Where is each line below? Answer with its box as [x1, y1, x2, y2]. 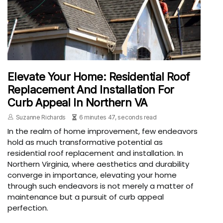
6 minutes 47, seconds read [79, 113, 157, 121]
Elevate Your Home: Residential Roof [7, 70, 190, 84]
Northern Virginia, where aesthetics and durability [7, 159, 189, 170]
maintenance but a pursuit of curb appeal [7, 192, 164, 203]
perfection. [7, 203, 48, 214]
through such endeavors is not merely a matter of [7, 181, 194, 192]
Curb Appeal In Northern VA [7, 96, 147, 110]
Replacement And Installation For [7, 83, 174, 97]
